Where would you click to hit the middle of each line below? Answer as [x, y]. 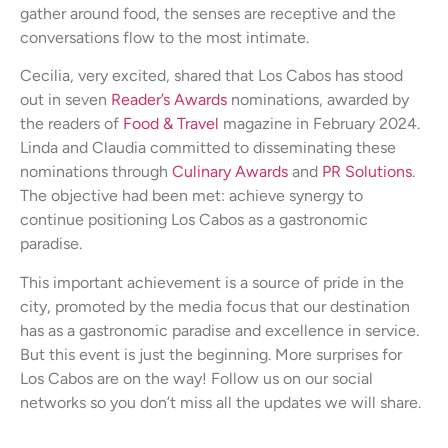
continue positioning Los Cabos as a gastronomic [194, 220]
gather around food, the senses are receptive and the [208, 14]
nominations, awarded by [318, 100]
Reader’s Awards [169, 100]
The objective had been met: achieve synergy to [191, 196]
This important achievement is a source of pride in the [212, 282]
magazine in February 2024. [319, 124]
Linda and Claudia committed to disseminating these [208, 148]
